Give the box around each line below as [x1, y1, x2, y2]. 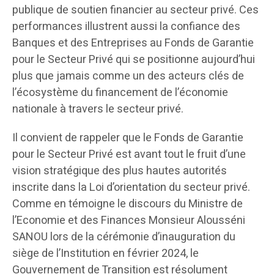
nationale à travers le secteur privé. [12, 100, 183, 117]
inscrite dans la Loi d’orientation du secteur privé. [12, 179, 250, 196]
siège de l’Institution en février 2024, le [12, 245, 199, 262]
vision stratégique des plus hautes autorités [12, 162, 227, 179]
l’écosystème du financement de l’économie [12, 84, 228, 101]
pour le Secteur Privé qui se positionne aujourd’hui [12, 51, 255, 68]
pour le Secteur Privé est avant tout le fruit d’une [12, 146, 246, 163]
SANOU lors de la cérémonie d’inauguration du [12, 228, 235, 245]
